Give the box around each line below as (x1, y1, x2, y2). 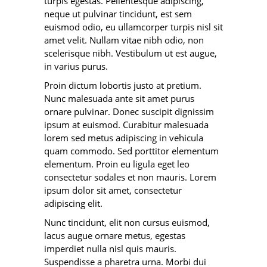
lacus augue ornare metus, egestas (44, 229, 185, 241)
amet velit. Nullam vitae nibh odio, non (44, 34, 204, 46)
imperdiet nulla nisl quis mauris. (44, 243, 176, 254)
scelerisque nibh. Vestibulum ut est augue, (44, 47, 217, 59)
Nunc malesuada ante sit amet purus (44, 92, 194, 104)
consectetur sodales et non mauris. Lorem (44, 171, 216, 183)
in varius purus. (44, 60, 108, 72)
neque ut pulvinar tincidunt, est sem (44, 8, 192, 20)
